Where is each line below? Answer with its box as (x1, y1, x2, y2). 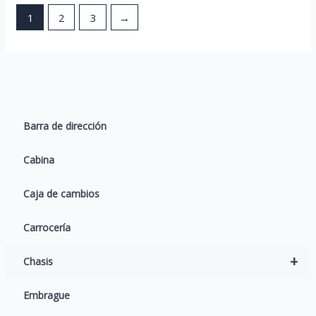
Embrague (23, 288, 70, 302)
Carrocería (23, 220, 71, 234)
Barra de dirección (23, 119, 107, 133)
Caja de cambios (23, 186, 99, 200)
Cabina (23, 152, 54, 166)
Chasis (23, 254, 53, 268)
